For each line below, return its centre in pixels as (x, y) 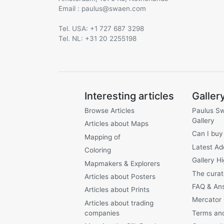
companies (102, 213)
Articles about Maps (116, 124)
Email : (70, 8)
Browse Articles (109, 110)
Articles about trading (119, 203)
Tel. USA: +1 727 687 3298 (101, 28)
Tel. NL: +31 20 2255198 (97, 38)
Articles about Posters (120, 176)
